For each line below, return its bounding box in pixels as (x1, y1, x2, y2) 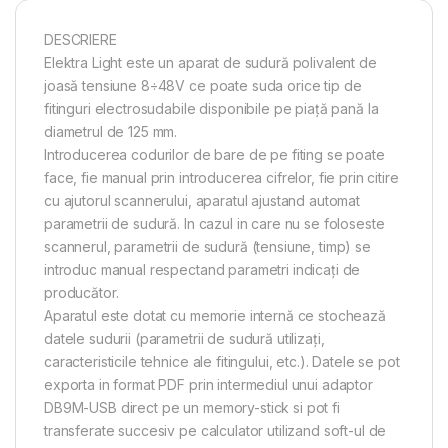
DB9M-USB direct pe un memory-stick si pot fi (44, 398, 340, 416)
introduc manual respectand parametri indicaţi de (44, 260, 361, 278)
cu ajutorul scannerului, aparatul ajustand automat (44, 191, 360, 209)
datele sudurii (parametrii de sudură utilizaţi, (44, 329, 325, 347)
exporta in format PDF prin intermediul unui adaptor (44, 375, 373, 393)
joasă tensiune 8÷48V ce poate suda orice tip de (44, 76, 362, 94)
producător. (44, 283, 119, 301)
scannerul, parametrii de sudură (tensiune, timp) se (44, 237, 371, 255)
